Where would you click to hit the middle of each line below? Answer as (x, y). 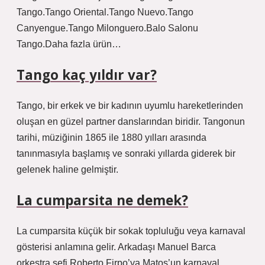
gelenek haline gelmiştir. (67, 169)
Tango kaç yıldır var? (87, 75)
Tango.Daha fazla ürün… (69, 44)
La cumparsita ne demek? (102, 200)
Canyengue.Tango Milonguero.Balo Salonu (107, 28)
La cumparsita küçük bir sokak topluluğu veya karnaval (131, 231)
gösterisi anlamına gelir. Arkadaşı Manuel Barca (116, 247)
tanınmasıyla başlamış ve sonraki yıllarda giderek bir (126, 153)
